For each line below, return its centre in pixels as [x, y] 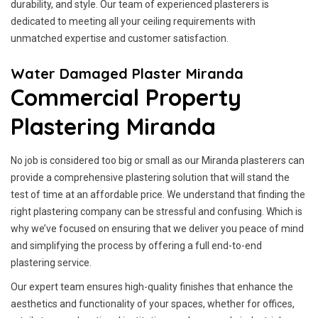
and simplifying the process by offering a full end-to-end [136, 246]
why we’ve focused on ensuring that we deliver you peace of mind [157, 229]
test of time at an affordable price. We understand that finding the [158, 194]
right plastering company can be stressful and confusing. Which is [157, 212]
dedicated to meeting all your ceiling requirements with [133, 21]
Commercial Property [126, 97]
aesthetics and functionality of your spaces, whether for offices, [153, 304]
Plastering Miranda [113, 126]
